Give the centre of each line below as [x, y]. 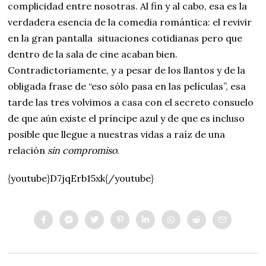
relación [28, 151]
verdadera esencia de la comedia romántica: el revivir [130, 22]
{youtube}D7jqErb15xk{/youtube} [81, 178]
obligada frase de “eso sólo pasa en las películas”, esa [127, 86]
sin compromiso [83, 151]
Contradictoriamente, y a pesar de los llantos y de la [127, 70]
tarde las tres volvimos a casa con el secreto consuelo [131, 102]
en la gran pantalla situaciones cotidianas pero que [125, 38]
